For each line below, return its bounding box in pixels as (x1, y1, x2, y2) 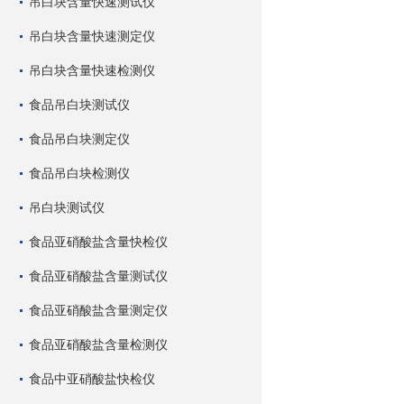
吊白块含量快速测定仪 (29, 29, 155, 43)
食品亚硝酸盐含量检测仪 (29, 337, 168, 352)
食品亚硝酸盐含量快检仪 (29, 234, 168, 249)
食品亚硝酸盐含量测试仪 (29, 269, 168, 283)
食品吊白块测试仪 (29, 97, 130, 112)
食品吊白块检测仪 (29, 166, 130, 180)
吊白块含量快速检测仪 (29, 63, 155, 78)
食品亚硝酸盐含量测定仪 (29, 303, 168, 317)
